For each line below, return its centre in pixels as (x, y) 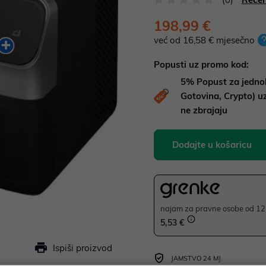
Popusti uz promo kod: (201, 64)
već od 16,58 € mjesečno (204, 40)
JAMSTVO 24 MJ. (197, 259)
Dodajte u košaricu (212, 145)
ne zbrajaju (204, 110)
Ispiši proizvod (83, 248)
